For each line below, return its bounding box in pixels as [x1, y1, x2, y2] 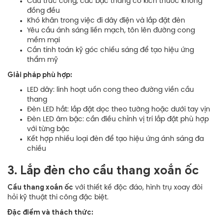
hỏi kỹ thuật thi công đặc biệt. [7, 193, 109, 201]
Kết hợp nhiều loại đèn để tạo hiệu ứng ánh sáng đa [27, 135, 204, 143]
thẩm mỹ [27, 56, 58, 64]
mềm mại [27, 36, 60, 44]
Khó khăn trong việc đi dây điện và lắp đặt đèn [27, 17, 185, 25]
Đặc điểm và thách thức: [7, 208, 93, 217]
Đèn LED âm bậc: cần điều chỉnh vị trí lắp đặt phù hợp [27, 115, 209, 123]
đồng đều [27, 7, 60, 15]
